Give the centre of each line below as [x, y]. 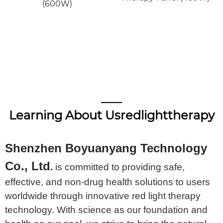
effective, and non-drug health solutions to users [108, 182]
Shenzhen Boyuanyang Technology [106, 148]
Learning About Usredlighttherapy [111, 115]
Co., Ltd [28, 166]
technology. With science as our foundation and [106, 210]
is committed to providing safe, [119, 167]
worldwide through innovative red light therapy [103, 196]
